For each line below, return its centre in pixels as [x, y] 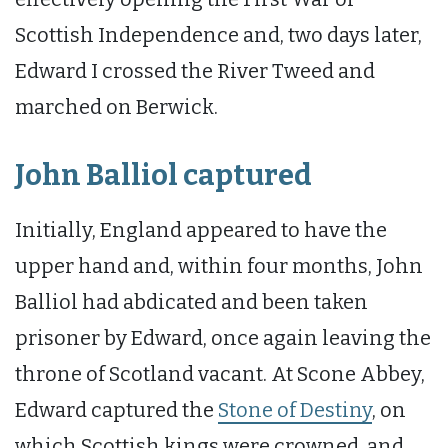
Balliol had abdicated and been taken [191, 301]
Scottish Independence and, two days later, [218, 34]
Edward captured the [116, 409]
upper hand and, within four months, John [219, 265]
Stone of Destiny [295, 409]
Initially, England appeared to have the [201, 229]
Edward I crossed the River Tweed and [195, 70]
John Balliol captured [163, 176]
